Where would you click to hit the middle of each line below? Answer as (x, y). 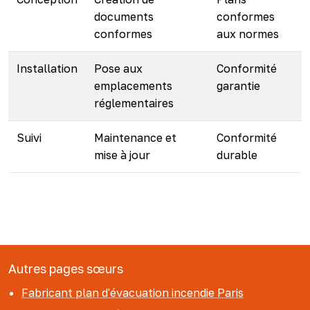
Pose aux (118, 69)
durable (237, 155)
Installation (47, 69)
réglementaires (134, 103)
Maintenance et (135, 138)
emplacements (133, 86)
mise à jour (122, 155)
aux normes (248, 34)
